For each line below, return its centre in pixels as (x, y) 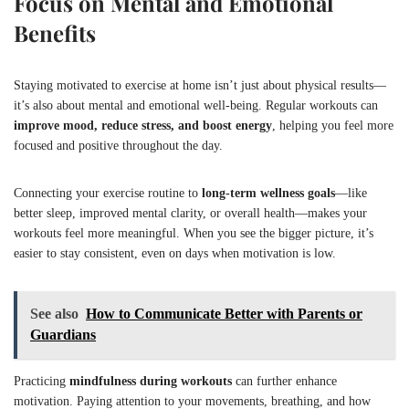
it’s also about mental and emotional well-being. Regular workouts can (196, 105)
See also (54, 313)
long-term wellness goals (268, 193)
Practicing (42, 381)
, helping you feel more (333, 125)
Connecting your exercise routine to (108, 193)
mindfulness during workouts (151, 381)
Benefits (55, 32)
